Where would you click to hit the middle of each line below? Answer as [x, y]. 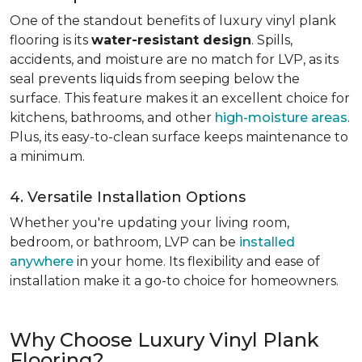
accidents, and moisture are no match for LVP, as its [174, 59]
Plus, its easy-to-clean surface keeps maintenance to [179, 137]
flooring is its [51, 40]
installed [267, 242]
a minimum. [47, 156]
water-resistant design [171, 40]
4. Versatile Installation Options [128, 197]
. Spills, [272, 40]
